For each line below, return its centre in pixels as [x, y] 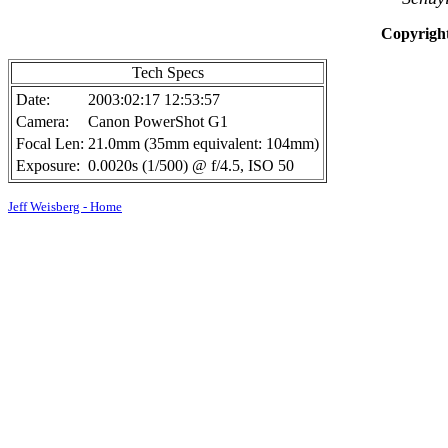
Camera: [42, 121]
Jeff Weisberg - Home [65, 206]
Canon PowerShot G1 [158, 121]
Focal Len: [50, 143]
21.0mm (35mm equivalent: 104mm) [203, 143]
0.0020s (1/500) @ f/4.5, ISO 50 [191, 165]
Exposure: [48, 165]
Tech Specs [167, 72]
